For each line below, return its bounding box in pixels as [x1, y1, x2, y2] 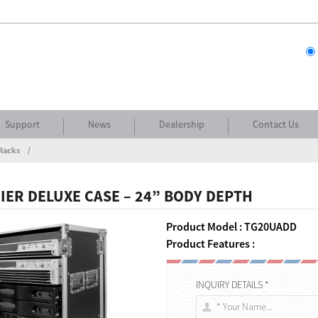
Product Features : [166, 236, 255, 251]
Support [5, 118, 40, 131]
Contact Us [253, 118, 299, 131]
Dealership [159, 118, 204, 131]
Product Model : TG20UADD [166, 219, 297, 234]
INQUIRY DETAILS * [196, 278, 270, 291]
